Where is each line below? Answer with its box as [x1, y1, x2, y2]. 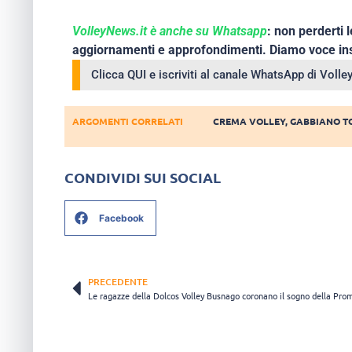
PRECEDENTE [88, 275, 148, 289]
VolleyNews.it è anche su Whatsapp [72, 23, 267, 38]
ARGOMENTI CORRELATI [72, 114, 183, 127]
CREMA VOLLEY [213, 114, 286, 127]
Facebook [99, 211, 144, 224]
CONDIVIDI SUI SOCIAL [64, 168, 221, 187]
